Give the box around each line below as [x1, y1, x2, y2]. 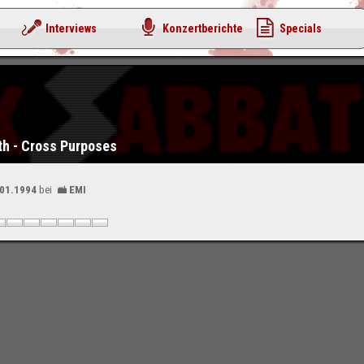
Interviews [45, 22, 97, 35]
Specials [279, 22, 322, 35]
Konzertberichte [162, 22, 243, 35]
